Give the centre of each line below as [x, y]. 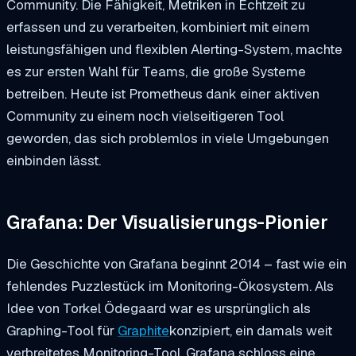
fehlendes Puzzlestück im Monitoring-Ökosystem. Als [170, 286]
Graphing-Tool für [62, 330]
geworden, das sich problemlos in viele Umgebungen [168, 138]
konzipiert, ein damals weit [251, 330]
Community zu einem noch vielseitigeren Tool [145, 116]
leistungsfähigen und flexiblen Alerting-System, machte [174, 49]
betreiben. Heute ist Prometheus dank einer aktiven [163, 93]
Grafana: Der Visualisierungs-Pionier [167, 223]
